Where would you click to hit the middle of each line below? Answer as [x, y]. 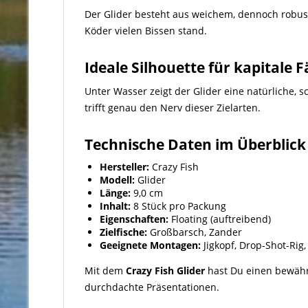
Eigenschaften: [134, 219]
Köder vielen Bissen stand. [146, 31]
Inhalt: [115, 206]
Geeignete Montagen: [150, 245]
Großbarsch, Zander [195, 232]
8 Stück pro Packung [178, 206]
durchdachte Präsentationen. [152, 287]
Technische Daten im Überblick [195, 144]
